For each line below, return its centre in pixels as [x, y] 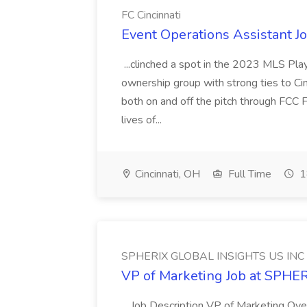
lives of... [143, 120]
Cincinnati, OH [166, 174]
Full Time [248, 174]
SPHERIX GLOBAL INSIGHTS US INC [213, 256]
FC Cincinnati [151, 15]
